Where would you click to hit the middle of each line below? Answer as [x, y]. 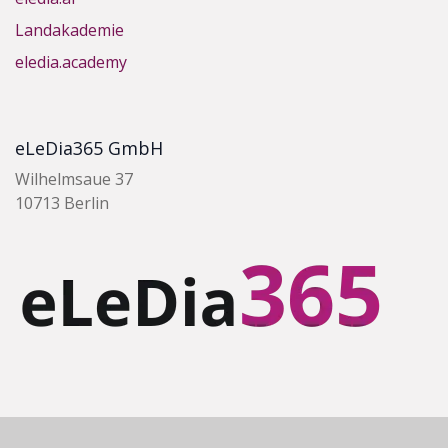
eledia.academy [71, 61]
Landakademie [69, 29]
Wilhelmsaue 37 [74, 178]
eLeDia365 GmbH [89, 147]
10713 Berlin [62, 202]
